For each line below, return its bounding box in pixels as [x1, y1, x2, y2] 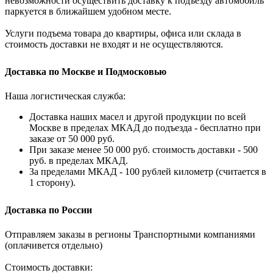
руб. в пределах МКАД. [29, 155, 128, 166]
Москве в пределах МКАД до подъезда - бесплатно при [29, 122, 261, 133]
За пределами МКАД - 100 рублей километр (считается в [29, 166, 266, 177]
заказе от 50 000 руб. [29, 133, 115, 144]
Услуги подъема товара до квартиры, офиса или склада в [5, 28, 241, 39]
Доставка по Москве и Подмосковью [5, 66, 166, 77]
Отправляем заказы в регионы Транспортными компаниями [5, 229, 255, 240]
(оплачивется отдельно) [5, 240, 102, 251]
